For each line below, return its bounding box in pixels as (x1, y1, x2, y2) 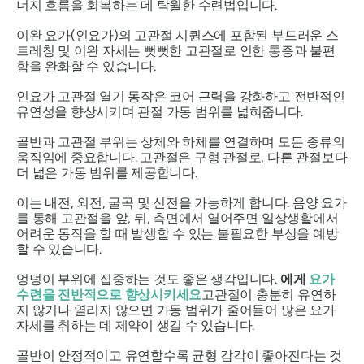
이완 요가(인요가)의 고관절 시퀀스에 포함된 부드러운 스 (16, 28, 339, 44)
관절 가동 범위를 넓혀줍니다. (134, 104, 303, 120)
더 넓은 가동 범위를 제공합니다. (16, 165, 197, 181)
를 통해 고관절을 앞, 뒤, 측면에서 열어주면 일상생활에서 (16, 210, 339, 227)
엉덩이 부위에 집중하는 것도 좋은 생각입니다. (16, 271, 280, 288)
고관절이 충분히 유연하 (201, 287, 336, 303)
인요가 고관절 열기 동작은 (16, 89, 170, 105)
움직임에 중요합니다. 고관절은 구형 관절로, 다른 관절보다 (16, 149, 348, 166)
